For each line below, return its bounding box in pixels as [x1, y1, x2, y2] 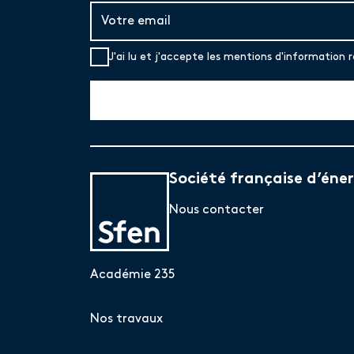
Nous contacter [169, 204, 264, 216]
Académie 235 [90, 269, 175, 281]
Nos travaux [90, 313, 163, 325]
